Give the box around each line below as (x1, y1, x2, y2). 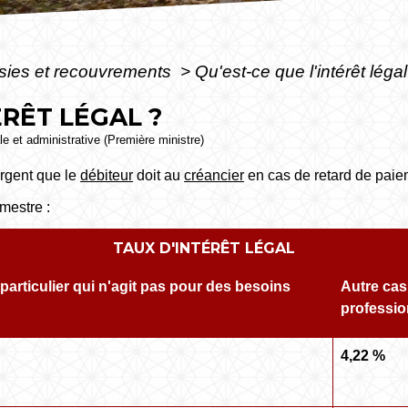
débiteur (80, 167, 134, 183)
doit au (133, 167, 185, 183)
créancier (184, 167, 245, 183)
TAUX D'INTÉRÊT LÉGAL (112, 239, 295, 257)
